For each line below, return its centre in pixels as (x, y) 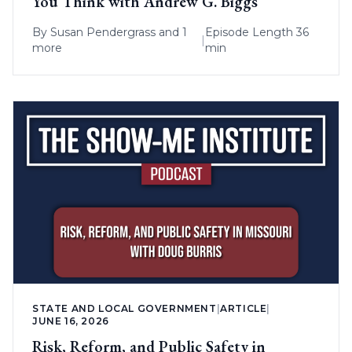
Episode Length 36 (257, 32)
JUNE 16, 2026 (71, 321)
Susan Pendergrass (103, 32)
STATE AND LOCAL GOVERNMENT (125, 309)
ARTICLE (244, 309)
